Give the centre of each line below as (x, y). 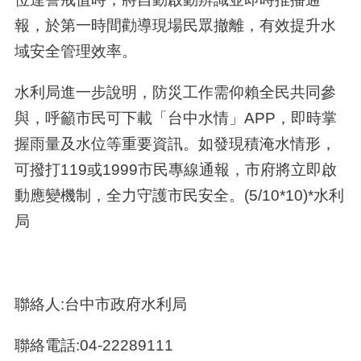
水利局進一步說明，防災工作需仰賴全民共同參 (175, 92)
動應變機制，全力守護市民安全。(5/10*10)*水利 (179, 195)
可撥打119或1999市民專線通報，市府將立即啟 (175, 170)
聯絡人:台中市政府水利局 (100, 303)
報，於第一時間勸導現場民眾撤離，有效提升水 (175, 25)
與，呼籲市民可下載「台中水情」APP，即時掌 (175, 118)
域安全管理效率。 (75, 50)
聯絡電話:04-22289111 (93, 345)
